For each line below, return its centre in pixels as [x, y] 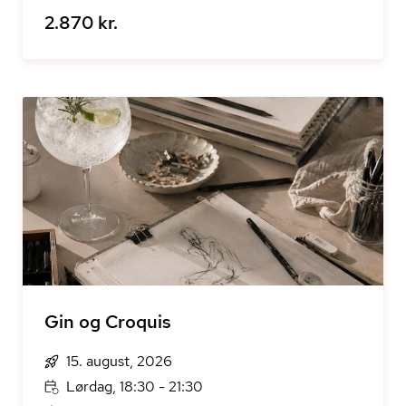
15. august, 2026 [119, 361]
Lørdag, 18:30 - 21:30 [135, 387]
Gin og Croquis [108, 322]
